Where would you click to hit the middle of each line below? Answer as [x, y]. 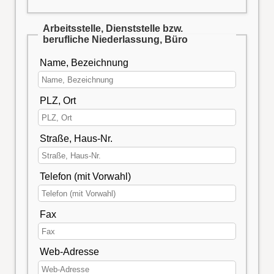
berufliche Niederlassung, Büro [115, 40]
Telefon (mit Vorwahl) [85, 176]
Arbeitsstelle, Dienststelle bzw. [113, 29]
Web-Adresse [69, 252]
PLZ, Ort [57, 100]
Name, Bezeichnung [84, 62]
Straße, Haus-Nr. [76, 138]
